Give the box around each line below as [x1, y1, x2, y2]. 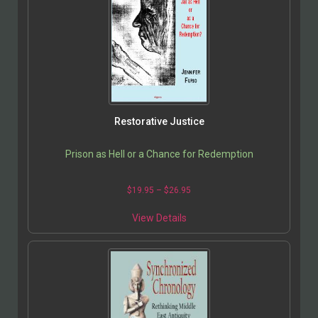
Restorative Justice [114, 116, 204, 128]
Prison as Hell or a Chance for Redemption [65, 148, 253, 160]
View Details [131, 212, 187, 224]
